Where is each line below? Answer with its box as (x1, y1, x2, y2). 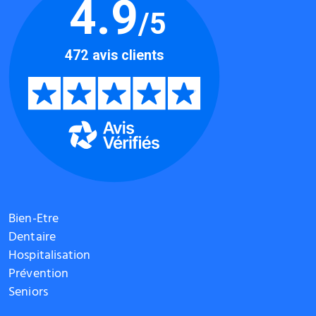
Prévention (8, 263, 69, 287)
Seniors (8, 281, 49, 305)
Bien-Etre (8, 208, 59, 232)
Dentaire (8, 226, 56, 250)
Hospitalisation (8, 245, 91, 269)
